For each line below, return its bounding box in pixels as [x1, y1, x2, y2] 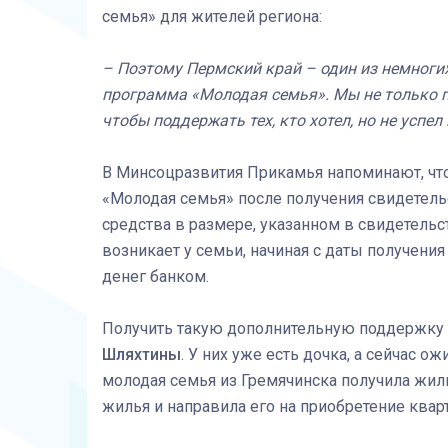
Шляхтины [102, 345, 181, 365]
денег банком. [102, 267, 209, 287]
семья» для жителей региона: [102, 7, 322, 27]
